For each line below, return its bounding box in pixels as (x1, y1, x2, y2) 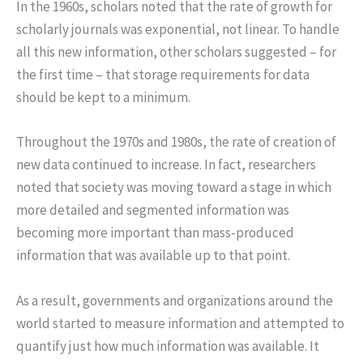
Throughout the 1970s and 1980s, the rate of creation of (16, 133, 336, 152)
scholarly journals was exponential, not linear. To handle (16, 20, 340, 39)
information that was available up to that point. (16, 246, 290, 265)
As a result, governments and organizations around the (16, 291, 333, 310)
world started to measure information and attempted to (16, 314, 344, 332)
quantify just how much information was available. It (16, 336, 319, 355)
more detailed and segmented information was (16, 201, 289, 220)
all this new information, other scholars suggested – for (16, 43, 336, 62)
